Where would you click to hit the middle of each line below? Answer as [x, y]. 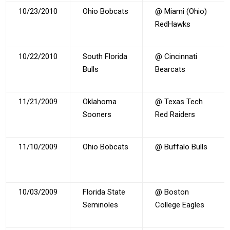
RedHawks [173, 24]
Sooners [97, 114]
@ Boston [172, 192]
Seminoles [101, 205]
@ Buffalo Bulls [181, 147]
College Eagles [180, 205]
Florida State [104, 192]
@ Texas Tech [179, 101]
